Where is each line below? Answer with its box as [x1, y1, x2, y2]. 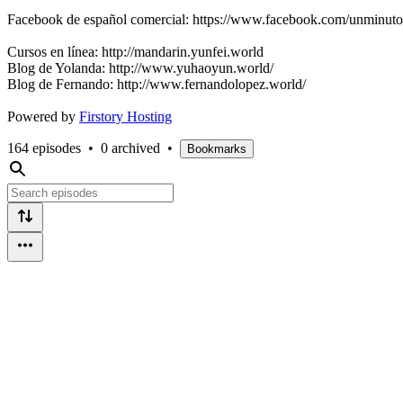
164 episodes [7, 139, 81, 156]
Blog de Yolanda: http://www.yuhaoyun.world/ [7, 59, 273, 76]
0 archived [101, 139, 160, 156]
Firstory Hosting [79, 108, 172, 124]
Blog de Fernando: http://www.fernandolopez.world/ [7, 76, 306, 92]
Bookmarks [187, 141, 246, 156]
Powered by [7, 108, 79, 124]
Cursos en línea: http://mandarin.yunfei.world [7, 43, 264, 59]
